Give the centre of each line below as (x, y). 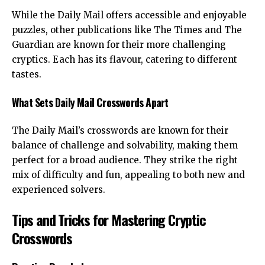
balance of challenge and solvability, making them (125, 146)
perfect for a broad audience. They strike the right (125, 160)
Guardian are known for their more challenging (119, 45)
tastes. (27, 75)
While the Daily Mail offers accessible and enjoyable (129, 15)
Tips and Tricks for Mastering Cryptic (109, 219)
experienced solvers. (59, 190)
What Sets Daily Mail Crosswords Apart (90, 102)
